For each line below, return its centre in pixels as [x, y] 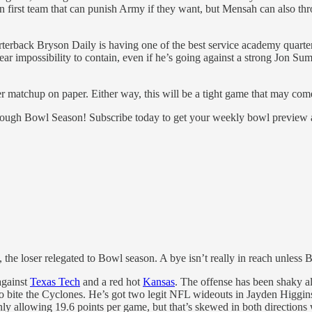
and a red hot [111, 282]
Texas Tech [55, 282]
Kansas [159, 282]
